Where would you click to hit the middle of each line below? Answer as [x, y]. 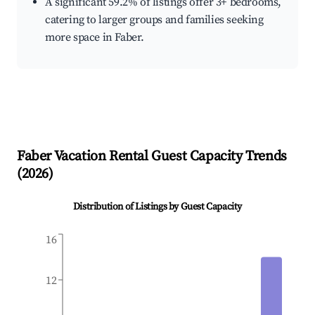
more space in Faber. [95, 38]
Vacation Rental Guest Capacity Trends [169, 157]
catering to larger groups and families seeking [154, 20]
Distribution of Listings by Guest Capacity [157, 207]
